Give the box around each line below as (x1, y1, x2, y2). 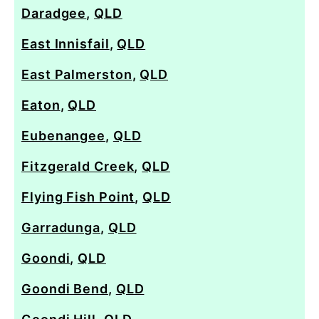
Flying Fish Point (21, 189, 135, 204)
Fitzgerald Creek (21, 158, 135, 174)
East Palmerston (21, 66, 132, 82)
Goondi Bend (21, 281, 108, 296)
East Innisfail (21, 36, 110, 51)
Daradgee (21, 5, 87, 21)
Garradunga (21, 219, 101, 235)
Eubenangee (21, 127, 106, 143)
